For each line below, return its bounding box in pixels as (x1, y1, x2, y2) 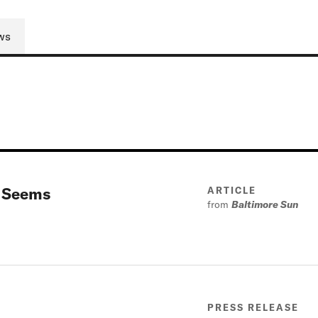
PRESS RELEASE (207, 302, 299, 313)
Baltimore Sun (231, 198, 300, 211)
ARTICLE (207, 185, 256, 196)
